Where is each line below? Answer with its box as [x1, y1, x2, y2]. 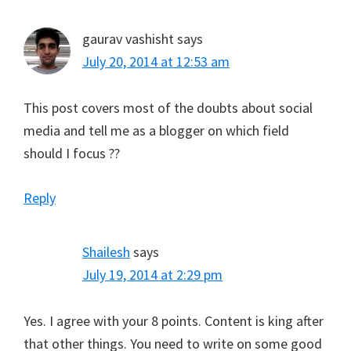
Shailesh [82, 243, 130, 262]
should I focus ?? [24, 144, 120, 163]
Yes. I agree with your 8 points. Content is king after [24, 312, 324, 331]
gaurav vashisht [82, 30, 174, 49]
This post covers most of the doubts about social [24, 99, 313, 118]
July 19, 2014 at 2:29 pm [82, 266, 223, 284]
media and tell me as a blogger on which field [24, 121, 289, 140]
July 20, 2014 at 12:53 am [82, 52, 230, 71]
